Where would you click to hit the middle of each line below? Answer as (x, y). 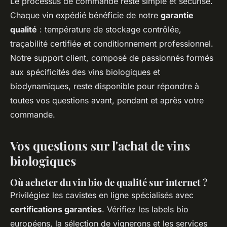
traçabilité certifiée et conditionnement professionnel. (112, 43)
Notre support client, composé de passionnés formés (112, 58)
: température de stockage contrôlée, (109, 29)
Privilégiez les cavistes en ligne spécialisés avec (102, 195)
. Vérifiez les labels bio (145, 209)
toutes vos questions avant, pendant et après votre (107, 100)
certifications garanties (56, 209)
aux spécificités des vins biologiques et (85, 72)
